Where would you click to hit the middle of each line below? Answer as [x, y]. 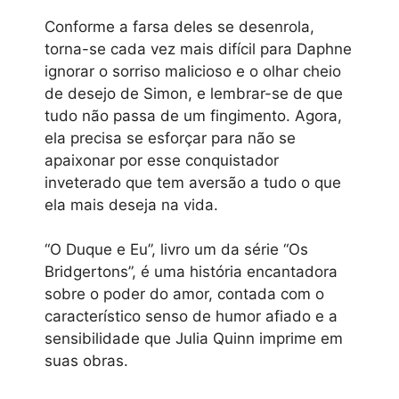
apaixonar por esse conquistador [162, 160]
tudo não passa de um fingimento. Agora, [193, 115]
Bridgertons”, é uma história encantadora [191, 272]
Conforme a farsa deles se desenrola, [179, 26]
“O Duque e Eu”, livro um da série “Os [176, 250]
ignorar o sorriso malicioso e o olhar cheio [193, 71]
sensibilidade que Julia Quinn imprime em [194, 339]
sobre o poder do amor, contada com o [184, 294]
